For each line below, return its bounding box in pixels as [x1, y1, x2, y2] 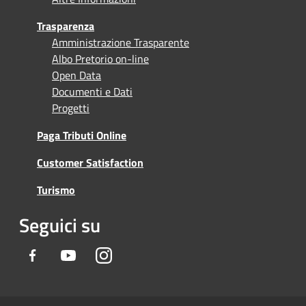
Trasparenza [37, 17, 94, 34]
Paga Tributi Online [37, 126, 126, 143]
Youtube [76, 246, 114, 263]
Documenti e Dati [52, 83, 133, 100]
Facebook [40, 246, 83, 263]
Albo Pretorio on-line [52, 50, 149, 67]
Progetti [52, 99, 89, 116]
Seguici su [19, 210, 100, 240]
